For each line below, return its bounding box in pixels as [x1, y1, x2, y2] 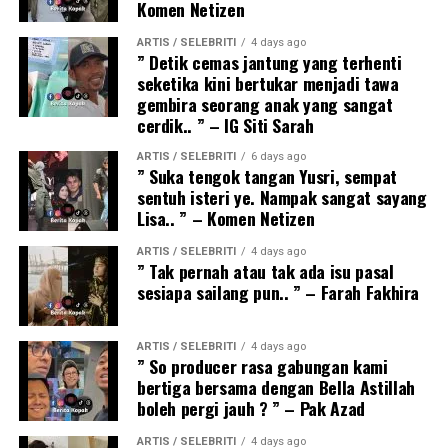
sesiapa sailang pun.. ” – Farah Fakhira [136, 278, 420, 305]
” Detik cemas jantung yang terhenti [136, 48, 402, 75]
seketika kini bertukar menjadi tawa [136, 69, 399, 96]
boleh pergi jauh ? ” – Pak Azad [136, 394, 365, 421]
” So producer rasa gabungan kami [136, 352, 388, 379]
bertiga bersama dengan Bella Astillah [136, 373, 415, 400]
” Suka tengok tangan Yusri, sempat [136, 162, 397, 189]
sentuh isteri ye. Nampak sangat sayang [136, 183, 427, 210]
